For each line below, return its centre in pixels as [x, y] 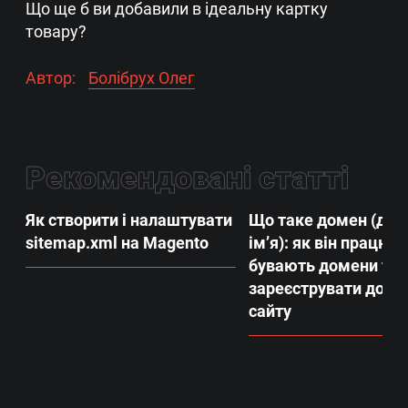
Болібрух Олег [142, 77]
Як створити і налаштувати [129, 219]
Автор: [51, 77]
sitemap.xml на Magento [117, 242]
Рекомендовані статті [187, 178]
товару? [56, 31]
